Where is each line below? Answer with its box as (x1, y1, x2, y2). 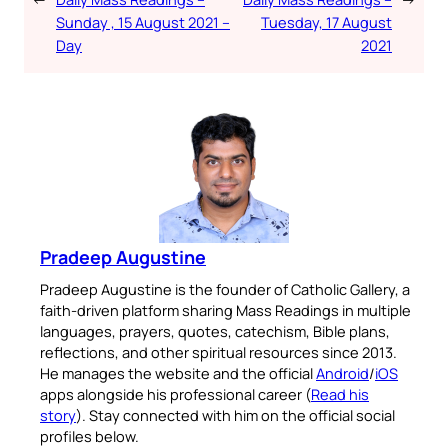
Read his (311, 383, 369, 404)
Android (316, 362, 369, 383)
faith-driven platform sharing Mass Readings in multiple (40, 299, 411, 320)
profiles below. (40, 425, 139, 446)
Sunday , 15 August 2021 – (56, 11, 230, 32)
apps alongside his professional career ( (40, 383, 311, 404)
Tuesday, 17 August (261, 11, 392, 32)
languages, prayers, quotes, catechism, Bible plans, (40, 320, 390, 341)
